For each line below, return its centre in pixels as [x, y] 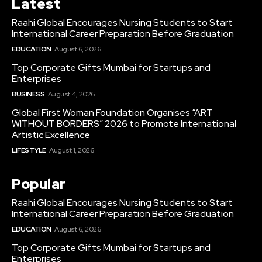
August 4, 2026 [71, 94]
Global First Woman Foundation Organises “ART [112, 113]
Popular [39, 184]
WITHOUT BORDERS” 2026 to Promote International [124, 124]
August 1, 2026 [71, 151]
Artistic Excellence [51, 135]
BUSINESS [28, 94]
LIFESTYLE [29, 151]
